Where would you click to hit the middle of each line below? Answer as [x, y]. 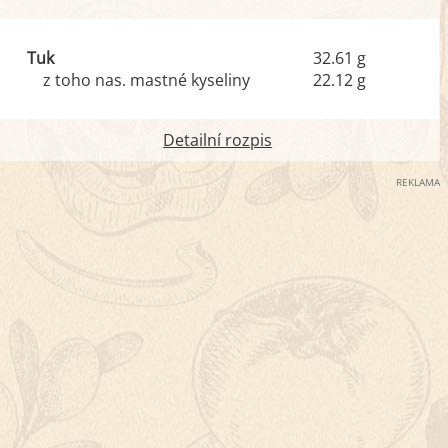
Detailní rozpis [218, 140]
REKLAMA [418, 182]
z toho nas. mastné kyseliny [146, 80]
